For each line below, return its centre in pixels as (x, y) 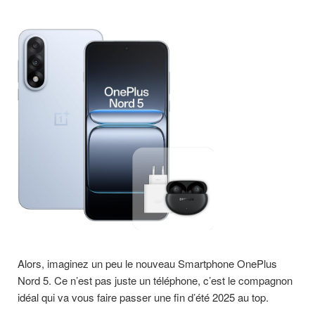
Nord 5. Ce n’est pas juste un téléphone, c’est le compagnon (155, 280)
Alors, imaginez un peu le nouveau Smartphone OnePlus (147, 263)
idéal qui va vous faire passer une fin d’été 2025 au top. (143, 297)
